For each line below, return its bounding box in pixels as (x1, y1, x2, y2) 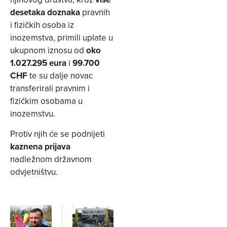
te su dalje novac (27, 69, 93, 82)
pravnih (82, 6, 110, 19)
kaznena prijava (10, 140, 70, 153)
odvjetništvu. (10, 165, 60, 178)
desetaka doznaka (10, 6, 82, 19)
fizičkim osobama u (10, 95, 83, 107)
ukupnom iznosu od (10, 44, 86, 57)
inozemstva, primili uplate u (10, 31, 113, 44)
